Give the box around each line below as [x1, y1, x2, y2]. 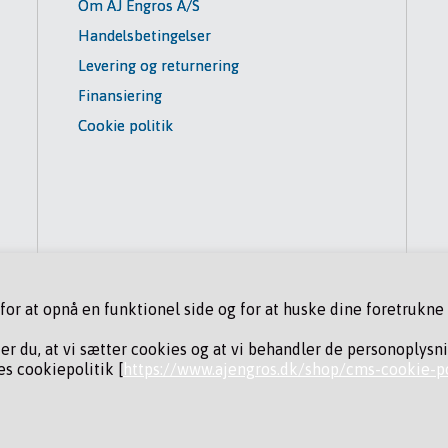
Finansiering [78, 87, 163, 105]
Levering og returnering [78, 57, 240, 75]
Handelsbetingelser [78, 27, 212, 45]
